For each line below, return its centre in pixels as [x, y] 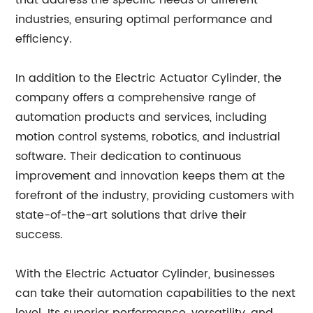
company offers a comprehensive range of [136, 98]
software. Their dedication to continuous [129, 156]
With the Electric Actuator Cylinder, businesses [145, 274]
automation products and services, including [141, 117]
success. [39, 235]
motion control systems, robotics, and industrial [148, 137]
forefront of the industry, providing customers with [155, 196]
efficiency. [44, 39]
